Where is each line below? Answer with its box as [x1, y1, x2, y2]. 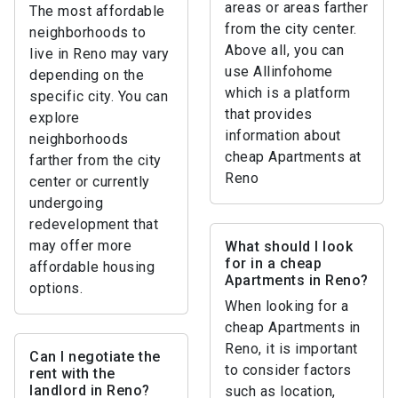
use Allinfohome [225, 63, 333, 80]
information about [225, 127, 341, 144]
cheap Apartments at [225, 148, 362, 165]
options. [29, 280, 83, 297]
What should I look [225, 238, 353, 255]
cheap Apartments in [225, 319, 361, 336]
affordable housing [29, 259, 155, 275]
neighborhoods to [29, 24, 146, 41]
